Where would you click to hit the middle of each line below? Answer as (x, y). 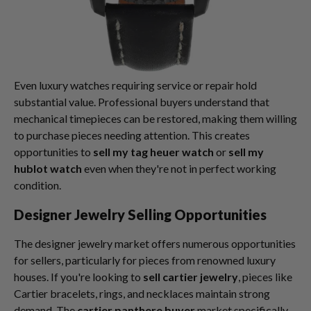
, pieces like (265, 277)
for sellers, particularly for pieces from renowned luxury (145, 260)
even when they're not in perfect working (179, 168)
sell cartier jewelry (191, 277)
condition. (37, 185)
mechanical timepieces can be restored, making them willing (155, 118)
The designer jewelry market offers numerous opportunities (155, 243)
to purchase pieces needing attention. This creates (132, 135)
